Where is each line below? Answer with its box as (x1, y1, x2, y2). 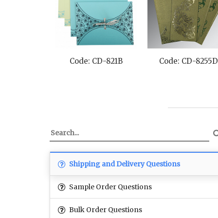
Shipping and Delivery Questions (68, 160, 180, 169)
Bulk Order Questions (68, 205, 142, 215)
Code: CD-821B (69, 56, 123, 66)
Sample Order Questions (68, 182, 152, 192)
